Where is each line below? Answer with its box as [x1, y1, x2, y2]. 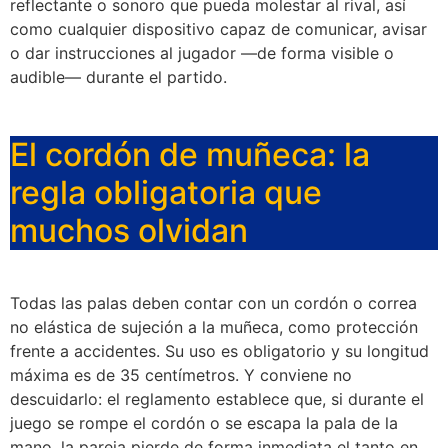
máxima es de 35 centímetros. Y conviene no [10, 365, 352, 386]
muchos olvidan [10, 211, 248, 251]
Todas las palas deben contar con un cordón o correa [10, 293, 417, 314]
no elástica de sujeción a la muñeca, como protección [10, 317, 418, 338]
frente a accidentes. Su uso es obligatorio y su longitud [10, 341, 429, 362]
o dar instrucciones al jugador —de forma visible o [10, 42, 394, 63]
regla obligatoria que [10, 173, 322, 213]
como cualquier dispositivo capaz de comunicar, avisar [10, 18, 427, 39]
